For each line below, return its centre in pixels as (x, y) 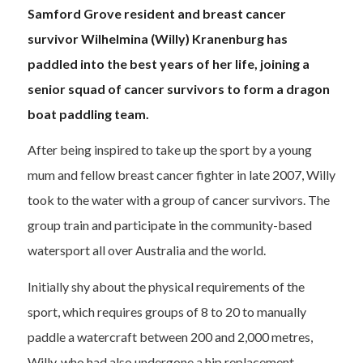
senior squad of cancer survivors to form (152, 88)
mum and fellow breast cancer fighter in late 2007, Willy (181, 175)
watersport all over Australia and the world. (147, 250)
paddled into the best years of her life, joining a (168, 63)
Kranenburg (228, 38)
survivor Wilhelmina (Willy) (109, 38)
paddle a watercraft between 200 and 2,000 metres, (170, 336)
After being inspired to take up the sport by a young (169, 150)
